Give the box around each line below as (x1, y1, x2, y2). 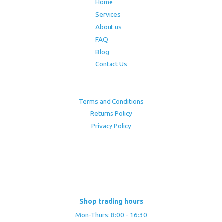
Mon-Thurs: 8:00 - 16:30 (75, 211, 147, 219)
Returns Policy (90, 109, 132, 117)
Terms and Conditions (78, 97, 144, 105)
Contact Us (95, 59, 127, 68)
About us (95, 22, 122, 31)
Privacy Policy (91, 121, 131, 130)
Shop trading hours (79, 197, 143, 206)
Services (95, 10, 121, 18)
